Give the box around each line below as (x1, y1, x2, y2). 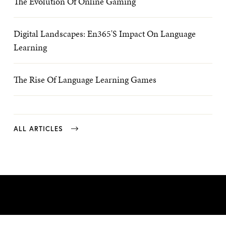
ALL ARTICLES (14, 125, 63, 133)
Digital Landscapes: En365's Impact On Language (14, 27, 196, 40)
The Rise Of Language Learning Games (14, 73, 156, 86)
